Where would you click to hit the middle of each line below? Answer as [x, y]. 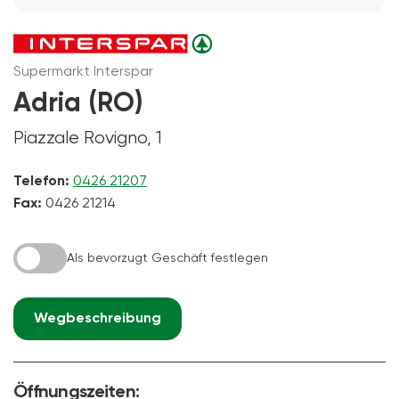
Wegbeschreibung [98, 318]
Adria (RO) [78, 104]
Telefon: [41, 181]
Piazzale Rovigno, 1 [88, 138]
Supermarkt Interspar [83, 72]
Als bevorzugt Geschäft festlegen [167, 258]
